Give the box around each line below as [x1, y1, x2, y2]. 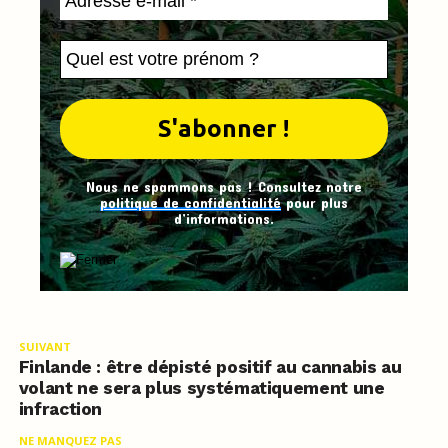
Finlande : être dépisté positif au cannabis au [18, 356, 402, 377]
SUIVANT [18, 338, 71, 354]
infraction [18, 398, 103, 419]
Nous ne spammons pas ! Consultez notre [85, 177, 362, 195]
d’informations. [173, 209, 274, 227]
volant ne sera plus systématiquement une [18, 377, 385, 398]
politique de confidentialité [99, 193, 281, 211]
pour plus [280, 193, 348, 211]
